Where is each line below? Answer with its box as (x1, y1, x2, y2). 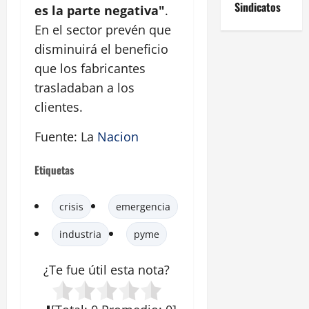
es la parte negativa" (34, 1, 165, 19)
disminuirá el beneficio (34, 40, 168, 57)
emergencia (116, 199, 170, 213)
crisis (59, 199, 83, 213)
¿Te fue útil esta (43, 261, 139, 278)
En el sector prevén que (34, 21, 171, 38)
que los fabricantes (34, 59, 146, 77)
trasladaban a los (34, 79, 134, 96)
